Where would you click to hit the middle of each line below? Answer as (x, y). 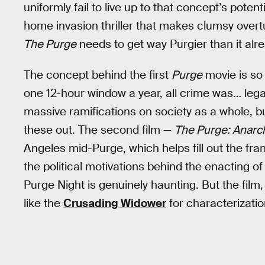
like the (43, 203)
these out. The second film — (99, 130)
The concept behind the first (98, 75)
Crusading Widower (115, 203)
